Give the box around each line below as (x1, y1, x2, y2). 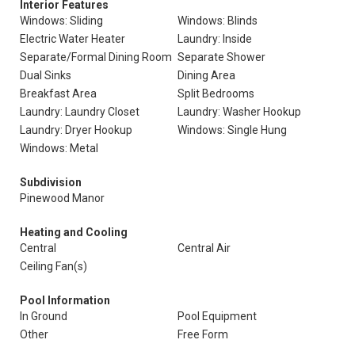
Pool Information (20, 294, 110, 307)
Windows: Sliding (20, 14, 103, 27)
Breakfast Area (20, 87, 97, 100)
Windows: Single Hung (177, 124, 287, 136)
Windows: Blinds (177, 14, 258, 27)
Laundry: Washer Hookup (177, 105, 301, 118)
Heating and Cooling (20, 226, 128, 239)
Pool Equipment (177, 310, 257, 323)
